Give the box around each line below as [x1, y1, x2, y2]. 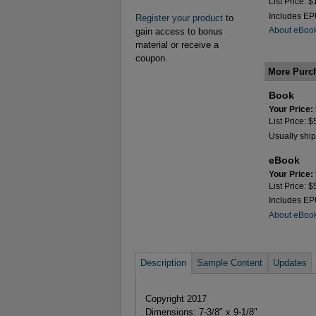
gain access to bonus [135, 26, 223, 37]
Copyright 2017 [145, 293, 207, 304]
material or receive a [135, 39, 219, 51]
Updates [272, 257, 307, 268]
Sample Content [197, 257, 263, 268]
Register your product [135, 13, 223, 24]
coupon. [135, 53, 168, 64]
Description [140, 257, 187, 268]
